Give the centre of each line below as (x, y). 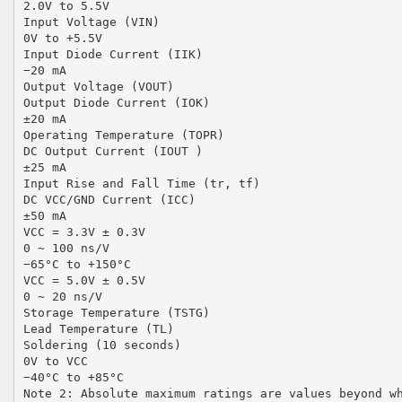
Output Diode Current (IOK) (116, 102)
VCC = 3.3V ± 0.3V (84, 232)
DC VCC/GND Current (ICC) (109, 199)
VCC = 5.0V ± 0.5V (84, 280)
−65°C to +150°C (77, 264)
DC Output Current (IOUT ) (113, 151)
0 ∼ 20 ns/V (62, 296)
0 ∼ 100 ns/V (66, 248)
